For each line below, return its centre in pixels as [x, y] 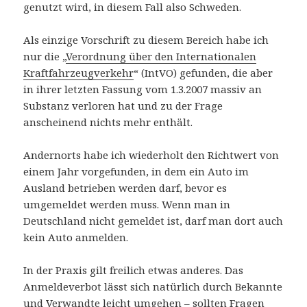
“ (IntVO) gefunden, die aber [204, 73]
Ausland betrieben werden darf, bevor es [125, 188]
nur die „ [45, 57]
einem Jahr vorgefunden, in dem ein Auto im [136, 172]
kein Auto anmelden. [76, 237]
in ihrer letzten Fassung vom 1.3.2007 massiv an [143, 89]
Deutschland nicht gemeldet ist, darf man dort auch [153, 221]
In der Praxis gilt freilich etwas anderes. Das [134, 270]
